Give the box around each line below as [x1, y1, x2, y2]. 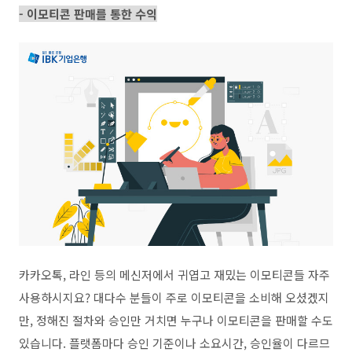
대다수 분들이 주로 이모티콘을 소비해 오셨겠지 [93, 289, 329, 306]
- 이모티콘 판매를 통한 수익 [19, 5, 157, 22]
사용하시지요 [19, 289, 85, 306]
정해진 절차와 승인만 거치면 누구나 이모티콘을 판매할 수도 [36, 312, 333, 328]
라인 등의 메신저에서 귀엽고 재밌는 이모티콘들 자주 [69, 266, 330, 283]
